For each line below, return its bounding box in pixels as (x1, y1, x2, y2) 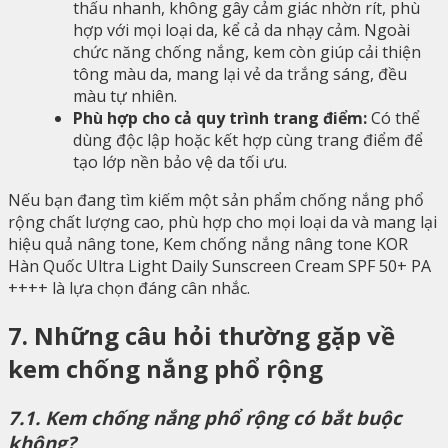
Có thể (367, 107, 420, 130)
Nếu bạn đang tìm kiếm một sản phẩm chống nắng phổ (8, 189, 424, 212)
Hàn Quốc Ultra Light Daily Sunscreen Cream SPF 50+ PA (8, 255, 431, 278)
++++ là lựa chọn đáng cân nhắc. (8, 277, 250, 300)
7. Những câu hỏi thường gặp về (8, 319, 395, 353)
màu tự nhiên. (73, 85, 177, 108)
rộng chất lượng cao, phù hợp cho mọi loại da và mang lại (8, 211, 437, 234)
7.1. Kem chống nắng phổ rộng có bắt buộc (8, 405, 402, 431)
